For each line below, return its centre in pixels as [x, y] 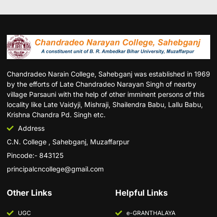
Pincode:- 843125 [35, 155]
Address [31, 128]
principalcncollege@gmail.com [55, 169]
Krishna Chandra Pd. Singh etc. [56, 115]
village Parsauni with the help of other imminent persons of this [106, 94]
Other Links [29, 193]
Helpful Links [141, 193]
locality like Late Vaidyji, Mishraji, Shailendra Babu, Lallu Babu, [105, 105]
